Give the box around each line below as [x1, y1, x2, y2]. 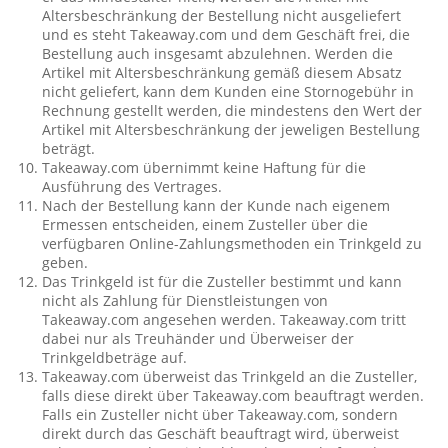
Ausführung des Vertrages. [42, 177, 223, 196]
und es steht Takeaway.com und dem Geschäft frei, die [42, 25, 411, 44]
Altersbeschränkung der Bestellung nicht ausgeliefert [42, 6, 402, 25]
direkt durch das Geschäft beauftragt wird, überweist [42, 424, 400, 443]
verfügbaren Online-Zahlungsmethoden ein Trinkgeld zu [42, 234, 423, 253]
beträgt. [42, 139, 96, 158]
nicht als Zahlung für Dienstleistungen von [42, 291, 329, 310]
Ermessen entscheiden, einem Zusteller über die [42, 215, 369, 234]
